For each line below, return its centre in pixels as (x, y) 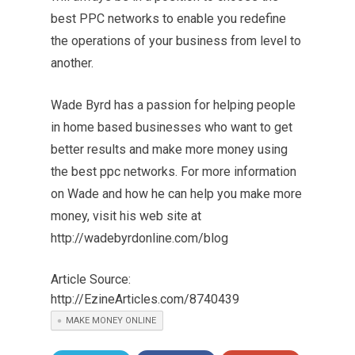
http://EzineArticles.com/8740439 (145, 299)
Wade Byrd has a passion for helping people (173, 105)
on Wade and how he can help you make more (176, 194)
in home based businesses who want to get (172, 127)
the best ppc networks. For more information (174, 172)
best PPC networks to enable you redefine (168, 19)
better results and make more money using (169, 149)
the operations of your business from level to (176, 41)
